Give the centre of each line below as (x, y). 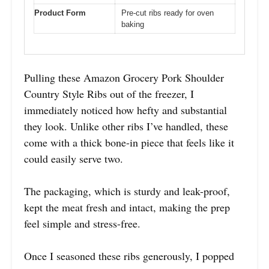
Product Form (60, 13)
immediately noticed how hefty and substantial (125, 110)
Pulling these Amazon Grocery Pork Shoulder (124, 78)
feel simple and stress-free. (82, 224)
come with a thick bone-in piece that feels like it (129, 143)
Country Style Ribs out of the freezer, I (109, 94)
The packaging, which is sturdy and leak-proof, (127, 191)
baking (133, 24)
